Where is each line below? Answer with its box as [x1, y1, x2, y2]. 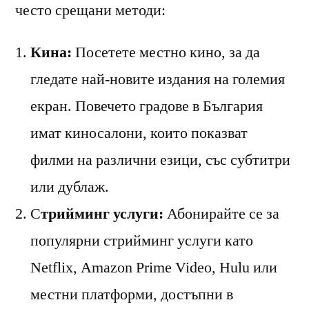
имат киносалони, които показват [30, 123, 248, 143]
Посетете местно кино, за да [72, 42, 260, 62]
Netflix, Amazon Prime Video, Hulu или [30, 257, 277, 277]
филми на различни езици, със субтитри [30, 150, 290, 170]
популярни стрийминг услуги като [30, 230, 253, 250]
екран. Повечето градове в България [30, 96, 263, 116]
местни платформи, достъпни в [30, 284, 233, 304]
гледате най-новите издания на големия [30, 69, 285, 89]
